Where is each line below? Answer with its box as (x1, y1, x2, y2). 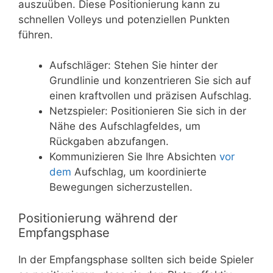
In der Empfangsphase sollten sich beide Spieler (18, 253, 253, 266)
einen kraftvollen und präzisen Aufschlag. (49, 90, 252, 102)
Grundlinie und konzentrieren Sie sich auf (49, 74, 251, 87)
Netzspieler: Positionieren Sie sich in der (49, 105, 246, 118)
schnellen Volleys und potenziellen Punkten (18, 13, 230, 26)
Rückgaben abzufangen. (49, 135, 169, 148)
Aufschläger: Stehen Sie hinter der (49, 59, 218, 72)
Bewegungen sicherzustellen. (49, 181, 193, 194)
